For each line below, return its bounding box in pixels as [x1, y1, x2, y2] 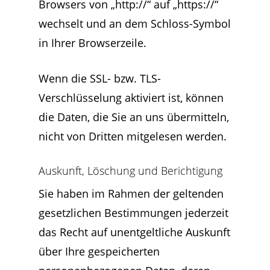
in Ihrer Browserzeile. [39, 36, 146, 50]
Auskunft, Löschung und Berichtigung [39, 163, 222, 178]
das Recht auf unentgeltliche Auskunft [39, 225, 230, 239]
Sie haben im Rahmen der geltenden [39, 186, 224, 201]
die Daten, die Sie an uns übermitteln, [39, 110, 229, 124]
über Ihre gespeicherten [39, 244, 160, 259]
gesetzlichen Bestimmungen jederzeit [39, 206, 228, 220]
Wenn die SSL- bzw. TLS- [39, 71, 161, 86]
